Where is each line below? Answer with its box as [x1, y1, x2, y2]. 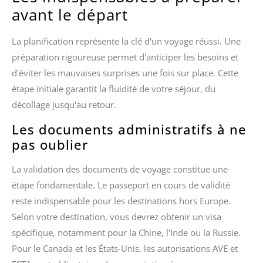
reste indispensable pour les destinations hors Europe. [12, 194, 231, 207]
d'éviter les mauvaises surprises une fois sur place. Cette [12, 67, 238, 79]
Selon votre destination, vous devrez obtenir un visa [12, 210, 221, 222]
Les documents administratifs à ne [12, 120, 247, 138]
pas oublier [12, 135, 88, 153]
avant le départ [12, 4, 128, 26]
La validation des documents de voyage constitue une [12, 163, 228, 175]
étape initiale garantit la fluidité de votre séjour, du [12, 83, 215, 95]
